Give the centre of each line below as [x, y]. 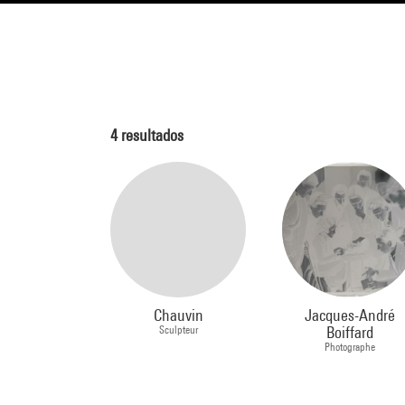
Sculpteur [178, 330]
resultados [151, 135]
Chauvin [178, 315]
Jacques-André [350, 315]
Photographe [350, 347]
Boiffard [350, 332]
